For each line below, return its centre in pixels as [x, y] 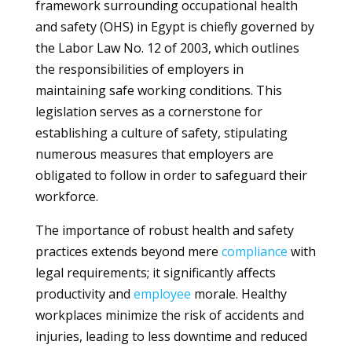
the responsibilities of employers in [139, 69]
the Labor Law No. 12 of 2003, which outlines [167, 48]
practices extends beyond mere [128, 251]
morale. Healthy [238, 294]
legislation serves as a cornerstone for [148, 112]
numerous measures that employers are [154, 154]
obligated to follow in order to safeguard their [171, 175]
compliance [254, 251]
